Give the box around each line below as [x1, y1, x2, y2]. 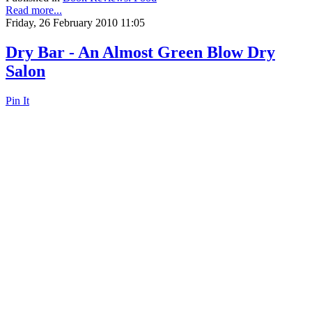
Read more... [6, 4, 62, 17]
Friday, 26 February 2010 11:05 [6, 17, 145, 29]
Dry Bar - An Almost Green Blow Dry [6, 43, 275, 62]
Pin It [6, 94, 29, 107]
